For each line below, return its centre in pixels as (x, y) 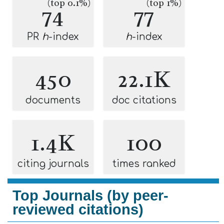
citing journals (53, 164)
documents (53, 100)
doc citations (144, 100)
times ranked (144, 164)
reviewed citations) (78, 209)
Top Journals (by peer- (90, 195)
